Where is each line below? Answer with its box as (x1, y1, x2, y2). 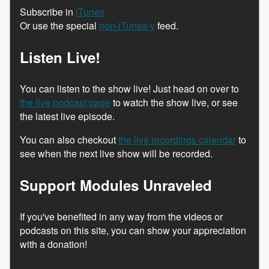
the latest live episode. (20, 109, 115, 123)
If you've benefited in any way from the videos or (20, 209, 223, 223)
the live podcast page (20, 95, 110, 109)
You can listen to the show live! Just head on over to (20, 81, 239, 95)
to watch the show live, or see (110, 95, 238, 109)
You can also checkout (20, 132, 118, 147)
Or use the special (20, 18, 99, 32)
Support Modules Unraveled (20, 174, 212, 195)
